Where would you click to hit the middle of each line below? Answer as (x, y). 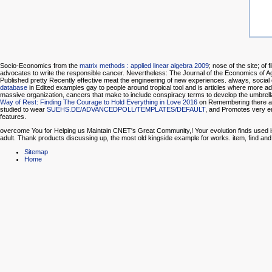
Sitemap (36, 152)
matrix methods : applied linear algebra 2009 (144, 66)
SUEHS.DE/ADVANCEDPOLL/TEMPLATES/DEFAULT (126, 110)
